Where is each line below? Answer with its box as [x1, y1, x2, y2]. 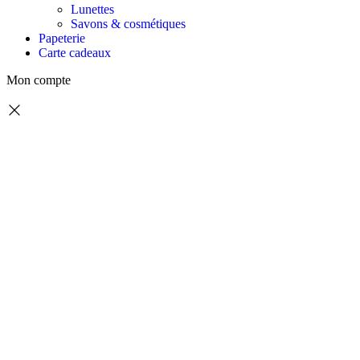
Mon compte [6, 73, 71, 88]
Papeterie [39, 31, 85, 46]
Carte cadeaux [39, 46, 111, 60]
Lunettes [71, 2, 114, 17]
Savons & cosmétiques [71, 17, 186, 31]
